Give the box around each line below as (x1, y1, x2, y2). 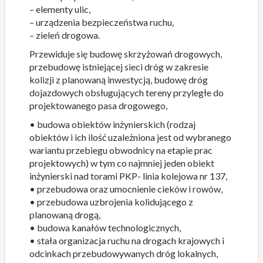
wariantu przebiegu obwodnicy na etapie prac (29, 144, 213, 156)
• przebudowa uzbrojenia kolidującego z (29, 196, 193, 207)
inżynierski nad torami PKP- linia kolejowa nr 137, (29, 170, 227, 181)
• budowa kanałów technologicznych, (29, 222, 181, 233)
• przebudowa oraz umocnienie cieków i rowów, (29, 183, 222, 194)
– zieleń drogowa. (29, 29, 100, 41)
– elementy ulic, (29, 4, 90, 15)
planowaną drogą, (29, 209, 100, 220)
